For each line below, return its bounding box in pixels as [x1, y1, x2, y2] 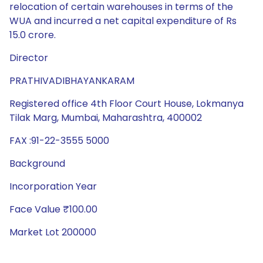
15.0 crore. [9, 28, 56, 42]
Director [9, 51, 48, 65]
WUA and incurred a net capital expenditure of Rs [9, 14, 237, 28]
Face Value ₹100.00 [9, 203, 97, 216]
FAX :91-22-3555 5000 [9, 134, 109, 147]
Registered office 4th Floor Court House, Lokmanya [9, 97, 244, 110]
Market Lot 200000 [9, 225, 96, 239]
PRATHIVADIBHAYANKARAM [9, 74, 134, 87]
